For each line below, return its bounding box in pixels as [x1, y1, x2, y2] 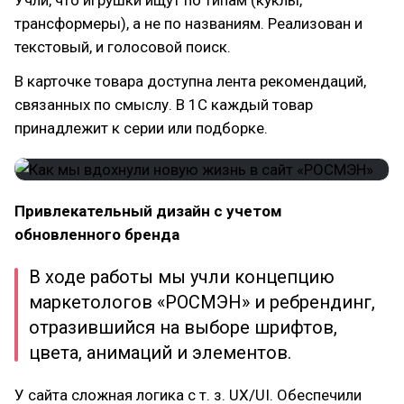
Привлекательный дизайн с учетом [14, 201, 282, 220]
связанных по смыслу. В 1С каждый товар [14, 95, 313, 114]
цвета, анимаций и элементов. [29, 341, 291, 363]
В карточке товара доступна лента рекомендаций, [14, 71, 366, 90]
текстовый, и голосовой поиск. [14, 37, 231, 56]
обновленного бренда [14, 225, 179, 243]
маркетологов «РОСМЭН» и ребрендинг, [29, 290, 375, 313]
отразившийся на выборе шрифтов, [29, 316, 337, 338]
